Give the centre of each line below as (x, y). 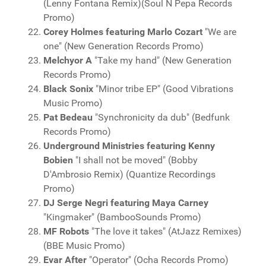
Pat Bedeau (68, 117)
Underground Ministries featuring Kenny (129, 146)
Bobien (58, 160)
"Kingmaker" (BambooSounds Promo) (122, 217)
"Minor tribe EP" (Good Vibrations (163, 89)
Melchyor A (68, 60)
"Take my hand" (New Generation (162, 60)
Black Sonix (68, 89)
